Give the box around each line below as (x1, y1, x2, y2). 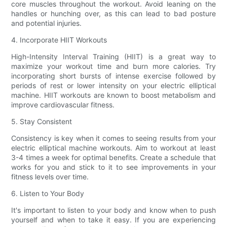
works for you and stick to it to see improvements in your (11, 162, 216, 171)
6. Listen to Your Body (11, 188, 85, 198)
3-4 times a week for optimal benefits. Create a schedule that (11, 153, 216, 162)
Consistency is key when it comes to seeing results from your (11, 133, 216, 142)
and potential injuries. (11, 18, 82, 27)
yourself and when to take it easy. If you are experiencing (11, 215, 216, 224)
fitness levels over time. (11, 172, 89, 181)
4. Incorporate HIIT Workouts (11, 35, 107, 44)
